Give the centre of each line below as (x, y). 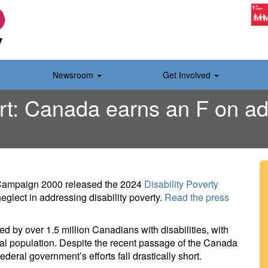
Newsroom (74, 75)
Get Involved (188, 75)
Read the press (197, 197)
